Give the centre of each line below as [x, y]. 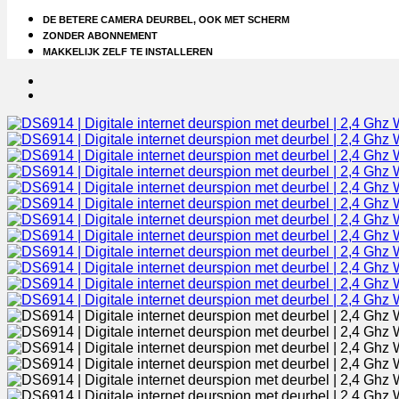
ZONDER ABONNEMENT [100, 36]
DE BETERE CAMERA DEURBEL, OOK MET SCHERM [166, 20]
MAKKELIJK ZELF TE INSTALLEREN [128, 52]
